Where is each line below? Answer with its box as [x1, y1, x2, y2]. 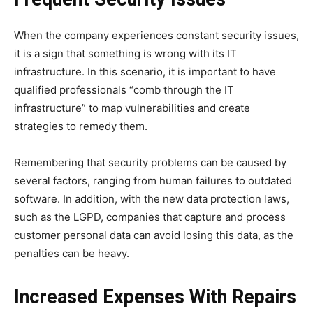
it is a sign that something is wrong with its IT [14, 46, 237, 60]
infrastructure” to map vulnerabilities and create [14, 101, 250, 115]
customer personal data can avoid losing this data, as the [14, 228, 293, 242]
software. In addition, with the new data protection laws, [14, 191, 289, 205]
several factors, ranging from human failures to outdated [14, 173, 292, 187]
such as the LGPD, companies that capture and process [14, 210, 286, 224]
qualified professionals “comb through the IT [14, 82, 234, 96]
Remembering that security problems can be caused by [14, 155, 286, 169]
